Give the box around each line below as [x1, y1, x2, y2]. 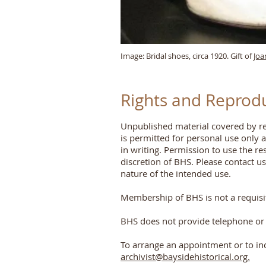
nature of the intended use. [121, 167, 231, 179]
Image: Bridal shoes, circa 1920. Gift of [121, 50, 254, 61]
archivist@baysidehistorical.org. [121, 251, 250, 262]
